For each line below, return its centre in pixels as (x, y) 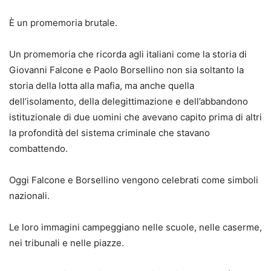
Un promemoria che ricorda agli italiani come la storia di (128, 54)
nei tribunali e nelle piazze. (67, 243)
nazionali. (29, 195)
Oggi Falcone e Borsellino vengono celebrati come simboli (134, 180)
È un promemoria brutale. (63, 22)
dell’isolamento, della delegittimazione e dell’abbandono (129, 101)
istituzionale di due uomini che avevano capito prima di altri (135, 117)
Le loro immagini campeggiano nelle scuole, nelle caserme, (135, 227)
